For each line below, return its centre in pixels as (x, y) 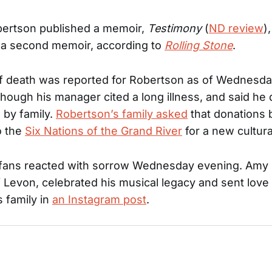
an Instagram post (99, 199)
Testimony (175, 28)
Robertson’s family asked (122, 114)
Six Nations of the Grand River (104, 131)
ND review (236, 28)
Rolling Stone (199, 45)
